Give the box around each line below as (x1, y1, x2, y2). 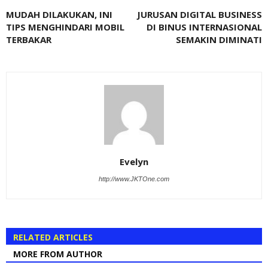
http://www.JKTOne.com (99, 175, 169, 182)
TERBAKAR (6, 33, 51, 45)
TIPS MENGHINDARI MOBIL (6, 20, 124, 33)
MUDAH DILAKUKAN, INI (6, 8, 112, 20)
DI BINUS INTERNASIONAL (147, 20, 262, 33)
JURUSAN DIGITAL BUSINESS (137, 8, 262, 20)
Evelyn (120, 155, 148, 167)
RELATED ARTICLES (13, 231, 93, 243)
